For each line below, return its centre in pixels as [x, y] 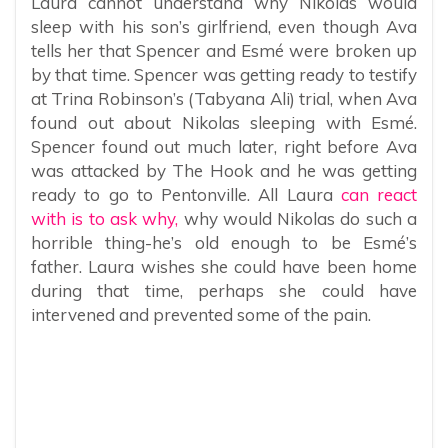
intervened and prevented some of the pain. [201, 314]
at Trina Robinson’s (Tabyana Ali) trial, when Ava [224, 98]
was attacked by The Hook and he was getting [224, 170]
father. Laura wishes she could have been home [224, 266]
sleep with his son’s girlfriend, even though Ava [224, 26]
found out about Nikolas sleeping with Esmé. [224, 122]
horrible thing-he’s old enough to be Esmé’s [224, 242]
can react [378, 194]
